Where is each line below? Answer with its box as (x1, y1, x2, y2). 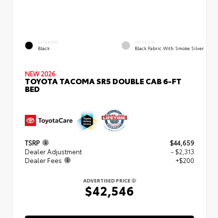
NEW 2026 (25, 69, 55, 78)
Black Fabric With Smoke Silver (135, 44, 204, 51)
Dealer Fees (25, 156, 62, 164)
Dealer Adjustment (25, 147, 82, 156)
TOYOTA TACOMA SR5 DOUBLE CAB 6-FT (25, 74, 182, 86)
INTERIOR (135, 39, 155, 45)
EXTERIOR (38, 39, 58, 45)
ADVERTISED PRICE (83, 177, 131, 184)
